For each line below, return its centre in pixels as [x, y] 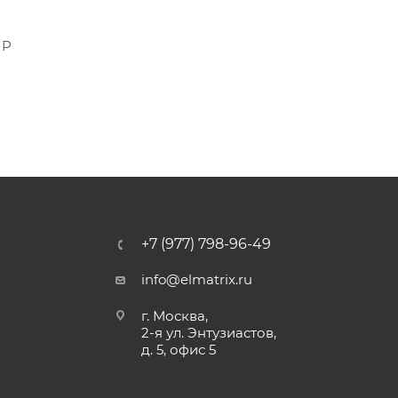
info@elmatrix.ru [197, 279]
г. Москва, [175, 316]
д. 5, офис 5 [179, 350]
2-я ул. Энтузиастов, [209, 333]
